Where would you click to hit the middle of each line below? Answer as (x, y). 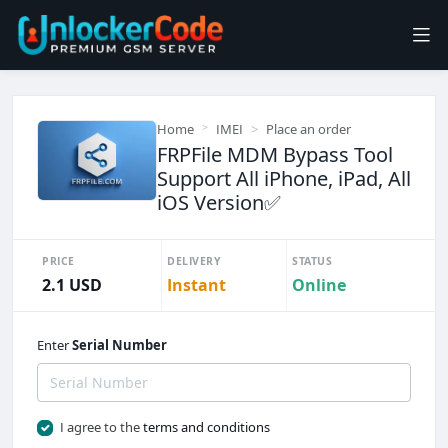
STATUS (312, 261)
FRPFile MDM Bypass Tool (275, 154)
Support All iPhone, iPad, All (284, 178)
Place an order (308, 129)
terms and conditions (206, 427)
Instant (196, 285)
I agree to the (101, 427)
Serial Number (119, 345)
